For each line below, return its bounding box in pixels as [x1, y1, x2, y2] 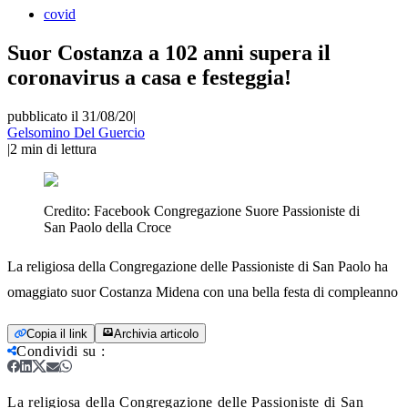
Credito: [44, 202, 94, 219]
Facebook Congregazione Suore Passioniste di [94, 202, 360, 219]
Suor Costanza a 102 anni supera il [7, 40, 331, 65]
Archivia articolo [114, 326, 199, 341]
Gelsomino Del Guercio [7, 124, 145, 140]
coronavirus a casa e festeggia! [7, 65, 291, 89]
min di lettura [21, 140, 97, 157]
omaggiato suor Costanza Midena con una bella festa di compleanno [7, 283, 398, 300]
